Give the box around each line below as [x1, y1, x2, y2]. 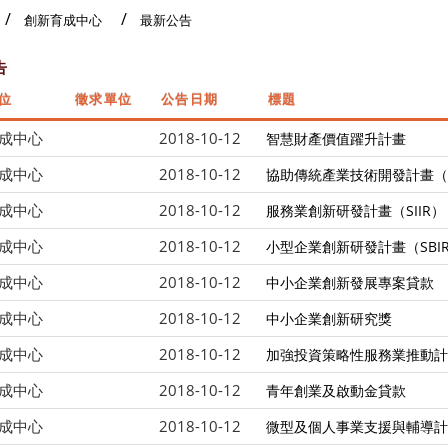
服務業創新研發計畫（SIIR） [265, 200, 445, 220]
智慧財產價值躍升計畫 [265, 128, 406, 148]
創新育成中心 [24, 10, 102, 29]
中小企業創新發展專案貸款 [265, 272, 434, 292]
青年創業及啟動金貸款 [265, 380, 406, 400]
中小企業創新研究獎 [265, 308, 392, 328]
